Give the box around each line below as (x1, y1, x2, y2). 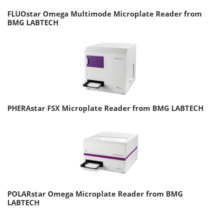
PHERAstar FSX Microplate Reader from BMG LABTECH (7, 103, 203, 113)
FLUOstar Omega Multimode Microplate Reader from (7, 9, 202, 19)
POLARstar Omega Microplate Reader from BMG (7, 189, 183, 199)
